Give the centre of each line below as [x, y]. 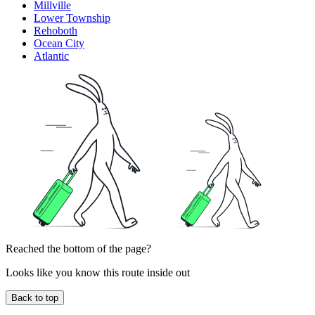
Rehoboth [56, 30]
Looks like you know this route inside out [98, 272]
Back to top [35, 297]
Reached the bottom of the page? [78, 248]
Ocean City [59, 43]
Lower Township [72, 18]
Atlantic [51, 56]
